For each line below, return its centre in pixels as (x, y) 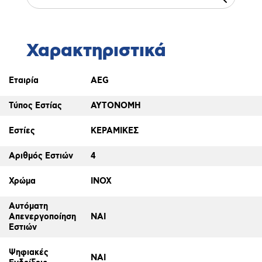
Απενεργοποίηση (43, 217)
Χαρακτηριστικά (96, 51)
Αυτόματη (29, 206)
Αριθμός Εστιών (41, 156)
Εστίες (22, 131)
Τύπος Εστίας (36, 106)
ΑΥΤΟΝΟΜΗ (116, 106)
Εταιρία (24, 80)
